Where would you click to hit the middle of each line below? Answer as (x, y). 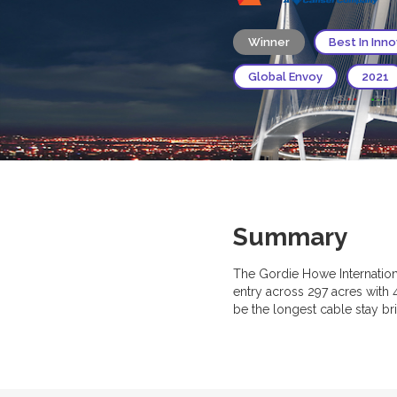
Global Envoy (285, 76)
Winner (269, 42)
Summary (290, 237)
